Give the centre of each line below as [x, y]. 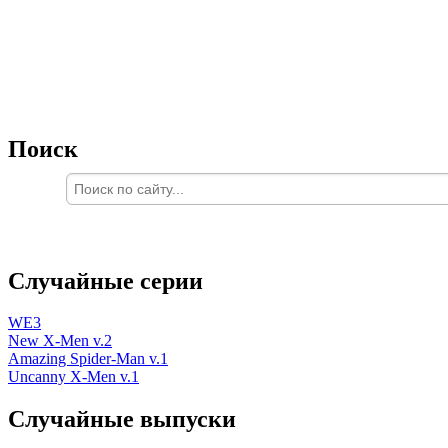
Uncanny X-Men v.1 [73, 377]
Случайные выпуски [122, 419]
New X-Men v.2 [60, 341]
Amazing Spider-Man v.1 [88, 359]
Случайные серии [105, 280]
